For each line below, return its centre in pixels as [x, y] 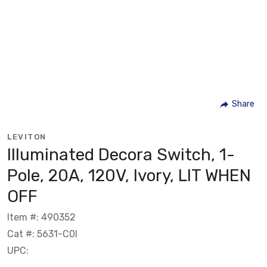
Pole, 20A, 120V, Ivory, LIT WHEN [129, 175]
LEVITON [27, 136]
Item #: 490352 [41, 217]
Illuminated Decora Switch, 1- [121, 154]
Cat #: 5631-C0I [42, 234]
